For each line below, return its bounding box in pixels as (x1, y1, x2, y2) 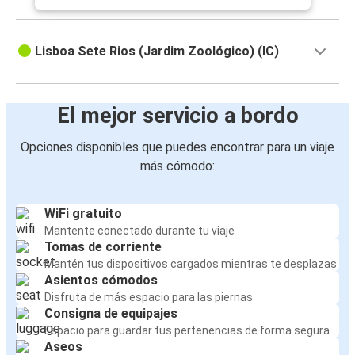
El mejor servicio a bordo (56, 103, 299, 129)
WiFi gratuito (44, 206, 122, 222)
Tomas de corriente (44, 239, 162, 255)
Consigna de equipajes (44, 306, 177, 322)
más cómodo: (140, 158, 215, 174)
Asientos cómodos (44, 273, 158, 288)
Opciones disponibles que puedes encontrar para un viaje (21, 139, 334, 155)
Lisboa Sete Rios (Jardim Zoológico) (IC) (35, 44, 279, 59)
